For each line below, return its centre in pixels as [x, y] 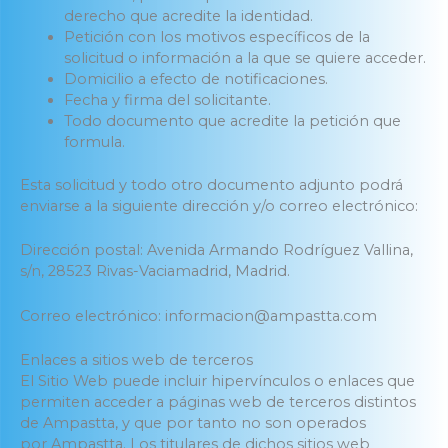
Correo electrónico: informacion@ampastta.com [198, 315]
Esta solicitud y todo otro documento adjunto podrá [211, 184]
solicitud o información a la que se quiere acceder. [244, 58]
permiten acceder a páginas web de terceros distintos [218, 401]
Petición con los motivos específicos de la [216, 37]
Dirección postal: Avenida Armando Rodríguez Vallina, [216, 250]
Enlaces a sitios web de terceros [136, 359]
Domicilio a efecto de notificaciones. [195, 79]
